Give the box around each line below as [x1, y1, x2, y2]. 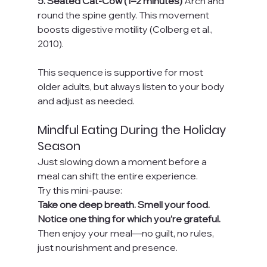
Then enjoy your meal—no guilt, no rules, [37, 226, 216, 239]
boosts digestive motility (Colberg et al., [37, 23, 215, 35]
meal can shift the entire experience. [37, 169, 200, 182]
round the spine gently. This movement [37, 8, 211, 21]
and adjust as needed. [37, 94, 135, 107]
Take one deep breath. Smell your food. [37, 198, 212, 210]
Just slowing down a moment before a [37, 155, 209, 167]
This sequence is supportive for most [37, 66, 205, 78]
